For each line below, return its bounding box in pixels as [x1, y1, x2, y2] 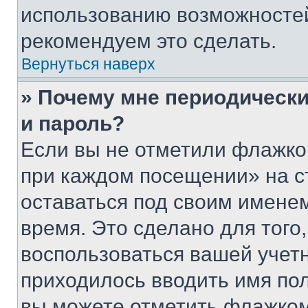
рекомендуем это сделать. [21, 30, 276, 52]
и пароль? [21, 112, 124, 135]
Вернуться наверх [21, 55, 155, 73]
